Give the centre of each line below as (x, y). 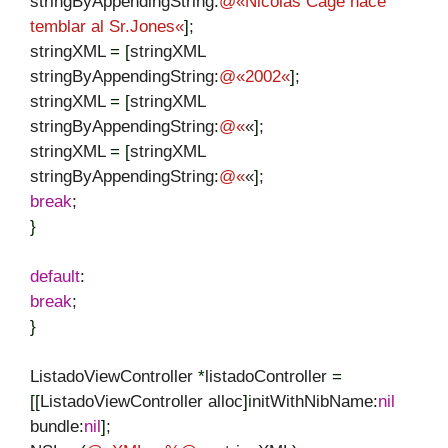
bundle (54, 426)
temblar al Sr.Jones (102, 26)
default (55, 276)
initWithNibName (310, 401)
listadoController (268, 376)
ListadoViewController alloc (141, 401)
